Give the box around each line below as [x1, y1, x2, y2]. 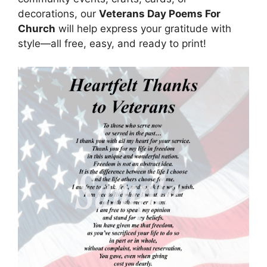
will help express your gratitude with [55, 23, 231, 35]
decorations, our [18, 8, 99, 20]
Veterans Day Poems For [99, 8, 221, 20]
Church [18, 23, 55, 35]
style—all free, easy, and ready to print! [18, 38, 206, 49]
